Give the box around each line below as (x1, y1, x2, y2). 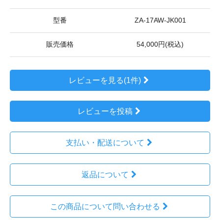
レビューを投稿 (77, 107, 133, 116)
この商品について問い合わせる (50, 202, 160, 211)
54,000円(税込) (137, 41, 184, 49)
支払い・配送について (65, 138, 144, 147)
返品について (81, 170, 129, 179)
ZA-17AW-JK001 (134, 17, 186, 25)
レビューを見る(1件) (69, 76, 141, 85)
